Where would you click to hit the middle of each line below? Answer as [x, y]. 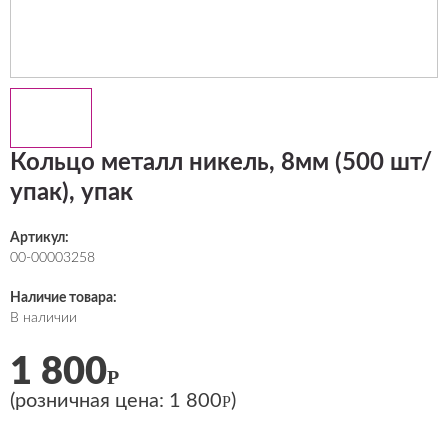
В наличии [43, 318]
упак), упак [71, 193]
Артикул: [39, 238]
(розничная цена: [89, 401]
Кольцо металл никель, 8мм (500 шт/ [221, 163]
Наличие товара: [63, 298]
